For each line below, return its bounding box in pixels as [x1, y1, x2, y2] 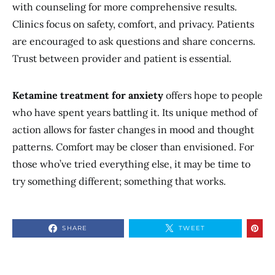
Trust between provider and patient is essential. [12, 52, 231, 64]
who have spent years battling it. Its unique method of [12, 106, 257, 118]
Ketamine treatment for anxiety [12, 89, 163, 101]
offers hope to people [163, 89, 263, 101]
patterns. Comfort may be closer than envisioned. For [12, 141, 254, 153]
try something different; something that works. [12, 175, 226, 187]
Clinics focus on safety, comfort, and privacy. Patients [12, 18, 254, 30]
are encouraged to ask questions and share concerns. [12, 35, 255, 47]
